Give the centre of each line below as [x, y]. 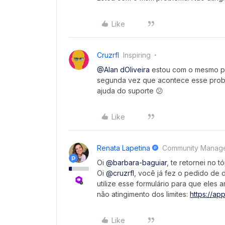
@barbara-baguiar [136, 162]
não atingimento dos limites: [143, 194]
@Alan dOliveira [123, 70]
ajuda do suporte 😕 [130, 91]
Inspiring [137, 55]
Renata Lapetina [124, 148]
